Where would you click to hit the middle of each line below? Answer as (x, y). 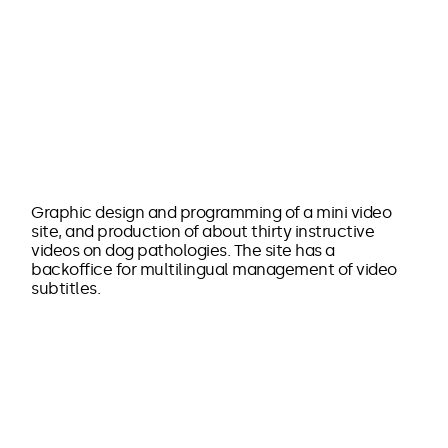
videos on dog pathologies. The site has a (183, 250)
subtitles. (66, 288)
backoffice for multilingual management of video (214, 269)
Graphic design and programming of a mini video (211, 212)
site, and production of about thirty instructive (203, 231)
